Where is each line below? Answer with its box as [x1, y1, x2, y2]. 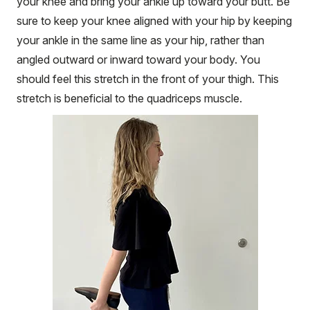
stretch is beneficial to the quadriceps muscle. [17, 91, 242, 105]
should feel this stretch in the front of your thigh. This [17, 71, 279, 86]
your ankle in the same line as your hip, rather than [17, 33, 264, 47]
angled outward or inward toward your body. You [17, 52, 260, 66]
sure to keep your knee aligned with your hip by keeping [17, 13, 292, 28]
